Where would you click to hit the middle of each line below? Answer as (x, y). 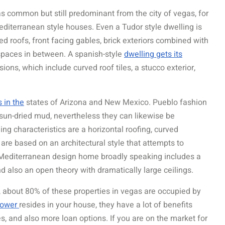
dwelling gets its (153, 54)
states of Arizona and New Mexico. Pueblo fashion (116, 102)
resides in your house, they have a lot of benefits (106, 205)
